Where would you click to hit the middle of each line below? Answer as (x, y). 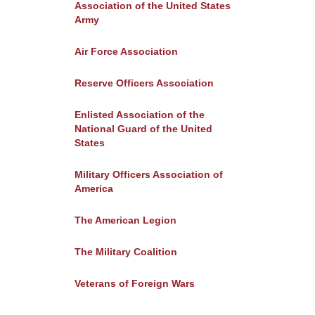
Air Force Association (126, 51)
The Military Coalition (126, 252)
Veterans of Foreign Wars (134, 283)
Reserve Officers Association (144, 83)
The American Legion (125, 220)
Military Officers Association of (148, 174)
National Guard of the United (143, 129)
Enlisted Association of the (139, 115)
